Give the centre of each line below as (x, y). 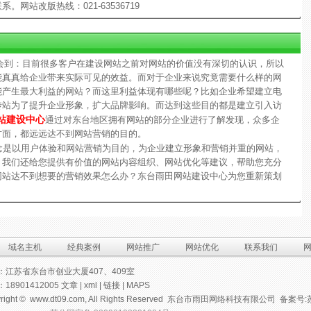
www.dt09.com (57, 299)
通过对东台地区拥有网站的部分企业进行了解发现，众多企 (162, 120)
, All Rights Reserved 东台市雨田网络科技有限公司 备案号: (195, 299)
